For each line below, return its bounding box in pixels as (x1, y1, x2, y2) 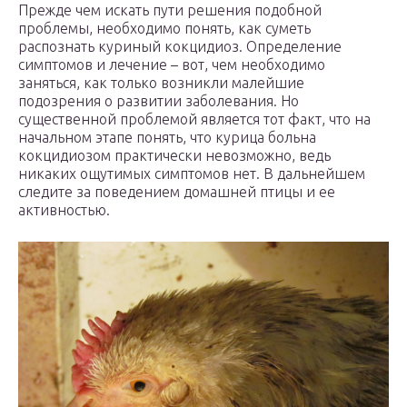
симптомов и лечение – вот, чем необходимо (18, 56, 325, 74)
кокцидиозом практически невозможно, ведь (18, 147, 331, 164)
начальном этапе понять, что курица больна (18, 129, 316, 146)
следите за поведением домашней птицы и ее (18, 184, 335, 201)
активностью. (18, 202, 110, 219)
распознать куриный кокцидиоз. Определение (18, 38, 342, 55)
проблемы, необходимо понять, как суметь (18, 20, 311, 37)
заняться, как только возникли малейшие (18, 74, 304, 92)
